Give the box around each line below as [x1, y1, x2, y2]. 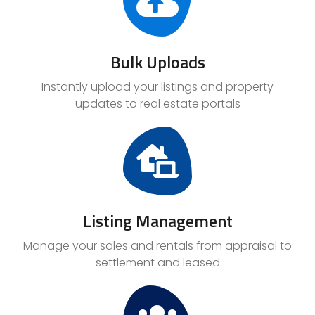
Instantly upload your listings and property [41, 79, 274, 96]
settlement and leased [95, 255, 220, 271]
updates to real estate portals [75, 96, 240, 112]
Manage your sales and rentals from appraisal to [23, 238, 292, 255]
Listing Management [82, 208, 233, 234]
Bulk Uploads [110, 49, 205, 75]
